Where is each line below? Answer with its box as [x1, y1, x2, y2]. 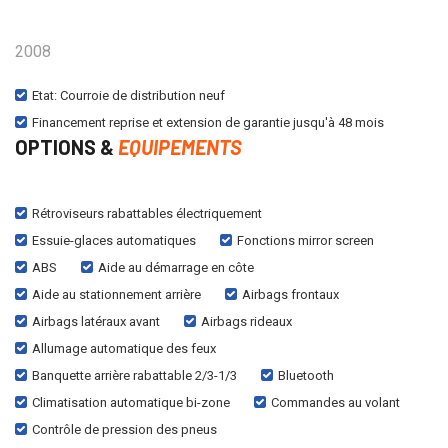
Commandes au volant [271, 394, 400, 410]
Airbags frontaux [242, 286, 339, 302]
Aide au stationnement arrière [32, 286, 201, 302]
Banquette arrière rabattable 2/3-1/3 [32, 367, 237, 383]
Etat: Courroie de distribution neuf [32, 87, 225, 103]
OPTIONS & [15, 134, 118, 159]
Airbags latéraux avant [32, 313, 160, 329]
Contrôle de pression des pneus [32, 421, 217, 437]
